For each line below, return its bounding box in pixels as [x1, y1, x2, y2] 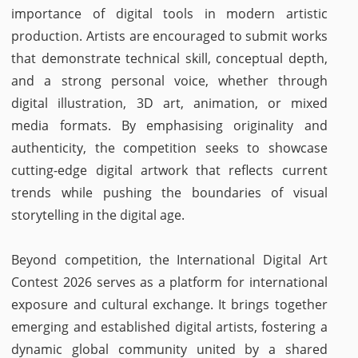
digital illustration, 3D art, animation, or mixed [11, 94, 328, 112]
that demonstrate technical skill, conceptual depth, [11, 50, 328, 67]
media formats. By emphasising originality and [11, 117, 328, 134]
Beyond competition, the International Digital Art [11, 251, 328, 268]
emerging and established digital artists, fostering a [11, 318, 328, 336]
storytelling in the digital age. [11, 206, 185, 224]
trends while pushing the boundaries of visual [11, 184, 328, 201]
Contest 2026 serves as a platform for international [11, 273, 328, 291]
